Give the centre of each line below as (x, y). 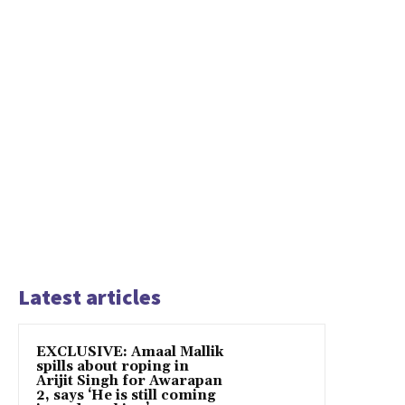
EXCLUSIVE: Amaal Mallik (130, 353)
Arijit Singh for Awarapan (129, 381)
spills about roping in (113, 367)
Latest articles (89, 297)
